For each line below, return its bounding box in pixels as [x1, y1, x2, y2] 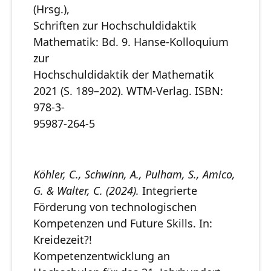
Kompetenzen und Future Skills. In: [33, 216, 212, 231]
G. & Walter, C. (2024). [33, 183, 139, 198]
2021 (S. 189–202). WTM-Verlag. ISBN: [33, 83, 223, 99]
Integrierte [139, 183, 197, 198]
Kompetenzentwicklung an [33, 249, 170, 264]
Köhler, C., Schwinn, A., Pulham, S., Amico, [33, 167, 235, 182]
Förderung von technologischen [33, 200, 197, 215]
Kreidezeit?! [33, 232, 92, 247]
